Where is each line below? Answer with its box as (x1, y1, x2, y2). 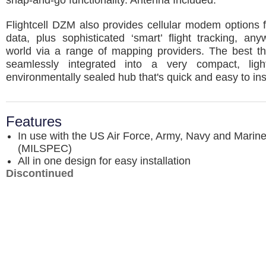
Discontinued (6, 167, 74, 179)
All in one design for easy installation (18, 155, 191, 167)
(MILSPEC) (18, 142, 72, 154)
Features (6, 114, 62, 129)
